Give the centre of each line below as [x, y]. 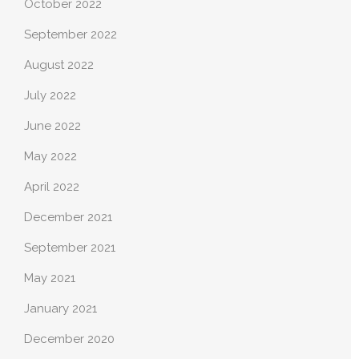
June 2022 [52, 126]
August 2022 [59, 65]
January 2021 [61, 309]
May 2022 [50, 157]
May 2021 [50, 278]
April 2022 [52, 187]
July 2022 [50, 96]
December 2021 [68, 218]
